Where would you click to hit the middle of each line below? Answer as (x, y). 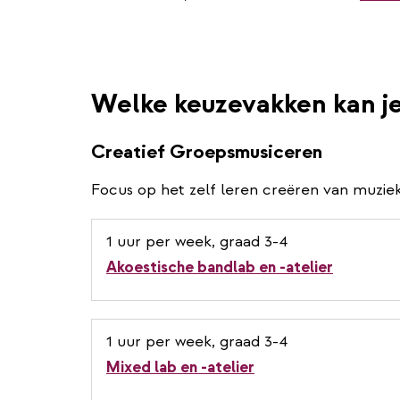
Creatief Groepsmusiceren (207, 151)
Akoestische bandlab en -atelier (220, 267)
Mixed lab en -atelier (180, 367)
